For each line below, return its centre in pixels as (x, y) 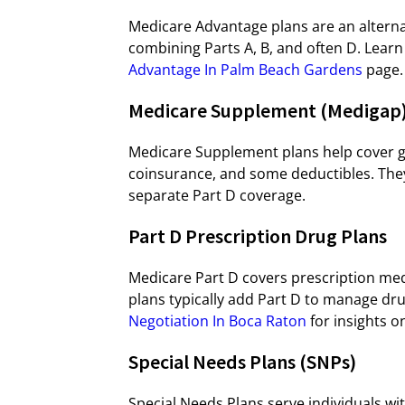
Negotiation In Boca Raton (217, 321)
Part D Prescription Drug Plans (258, 236)
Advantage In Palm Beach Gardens (245, 70)
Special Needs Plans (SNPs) (242, 362)
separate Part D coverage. (217, 195)
